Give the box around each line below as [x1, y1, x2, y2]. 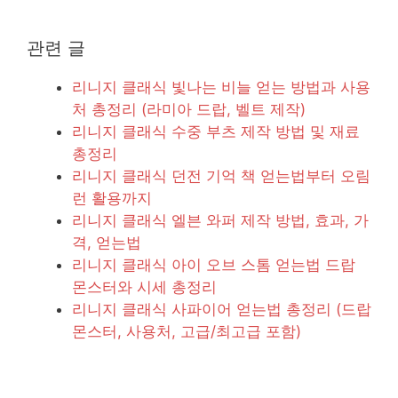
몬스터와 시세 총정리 [72, 278, 217, 297]
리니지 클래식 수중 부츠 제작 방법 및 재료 [72, 123, 360, 141]
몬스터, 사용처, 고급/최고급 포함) [72, 322, 301, 341]
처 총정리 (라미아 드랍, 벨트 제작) [72, 100, 306, 119]
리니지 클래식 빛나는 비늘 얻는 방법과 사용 [72, 78, 370, 97]
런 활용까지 [72, 189, 152, 208]
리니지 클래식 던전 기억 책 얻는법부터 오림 [72, 167, 370, 186]
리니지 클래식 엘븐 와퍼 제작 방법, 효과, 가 [72, 211, 369, 230]
